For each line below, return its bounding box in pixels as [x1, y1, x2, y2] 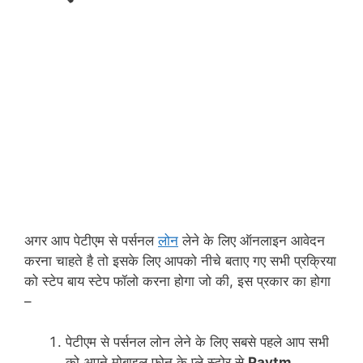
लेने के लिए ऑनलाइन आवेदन [178, 232, 325, 249]
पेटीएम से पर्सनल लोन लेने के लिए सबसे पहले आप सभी [66, 334, 329, 351]
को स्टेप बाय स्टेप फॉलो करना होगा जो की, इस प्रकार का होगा [24, 272, 331, 289]
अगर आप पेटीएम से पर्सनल [24, 232, 158, 249]
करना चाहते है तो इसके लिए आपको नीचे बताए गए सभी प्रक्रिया [24, 252, 336, 269]
